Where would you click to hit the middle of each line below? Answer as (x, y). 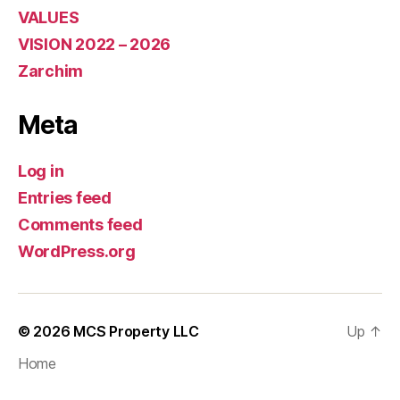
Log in (41, 171)
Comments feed (80, 225)
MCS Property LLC (136, 332)
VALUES (49, 18)
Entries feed (65, 198)
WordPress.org (77, 252)
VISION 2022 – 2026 (95, 45)
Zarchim (51, 71)
